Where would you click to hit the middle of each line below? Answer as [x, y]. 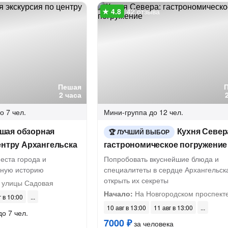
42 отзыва [143, 11]
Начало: [118, 193]
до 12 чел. [166, 112]
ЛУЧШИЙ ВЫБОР [143, 132]
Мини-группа [125, 112]
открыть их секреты [136, 180]
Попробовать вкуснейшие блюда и [161, 159]
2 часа [70, 95]
